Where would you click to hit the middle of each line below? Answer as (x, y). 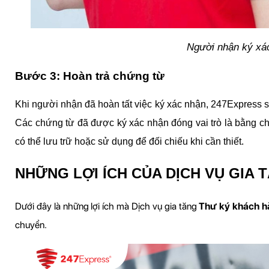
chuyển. (31, 225)
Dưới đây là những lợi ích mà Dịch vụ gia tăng (107, 206)
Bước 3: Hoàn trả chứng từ (90, 76)
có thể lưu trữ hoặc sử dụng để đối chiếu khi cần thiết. (129, 142)
